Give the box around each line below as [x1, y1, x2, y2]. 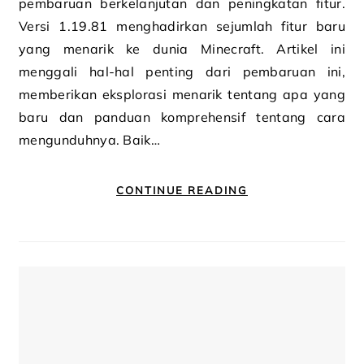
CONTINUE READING [116, 184, 248, 197]
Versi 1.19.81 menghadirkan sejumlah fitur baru [19, 18, 345, 34]
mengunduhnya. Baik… [19, 132, 161, 148]
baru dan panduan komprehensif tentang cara [19, 109, 345, 125]
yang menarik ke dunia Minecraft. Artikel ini [19, 41, 345, 57]
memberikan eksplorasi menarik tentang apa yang [19, 86, 345, 102]
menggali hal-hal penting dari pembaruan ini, [19, 63, 345, 80]
